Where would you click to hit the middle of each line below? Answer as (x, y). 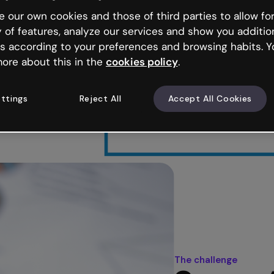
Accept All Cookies (210, 99)
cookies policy (142, 62)
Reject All (100, 99)
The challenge (206, 260)
